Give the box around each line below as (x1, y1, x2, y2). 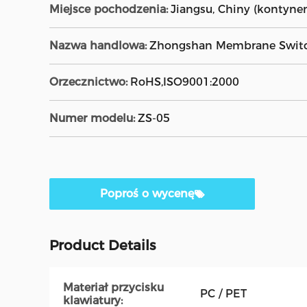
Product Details (49, 237, 156, 254)
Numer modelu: (49, 112, 135, 125)
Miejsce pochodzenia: (49, 3, 168, 16)
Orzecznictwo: (49, 75, 127, 88)
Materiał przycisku (63, 281, 164, 294)
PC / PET (200, 287, 247, 300)
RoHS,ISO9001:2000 (130, 75, 239, 88)
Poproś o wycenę (99, 187, 194, 200)
